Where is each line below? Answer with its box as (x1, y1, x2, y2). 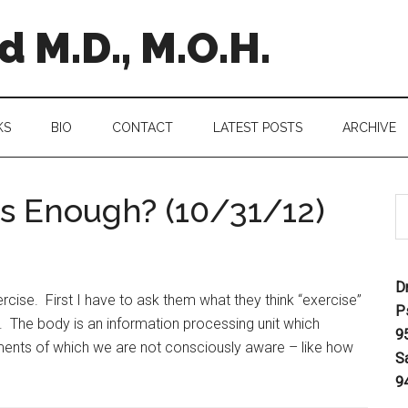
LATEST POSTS (213, 120, 302, 135)
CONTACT (112, 120, 173, 135)
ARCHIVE (342, 120, 396, 135)
